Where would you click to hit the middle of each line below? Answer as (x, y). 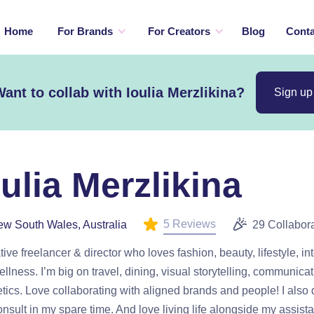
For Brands (85, 31)
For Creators (179, 31)
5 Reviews (190, 224)
